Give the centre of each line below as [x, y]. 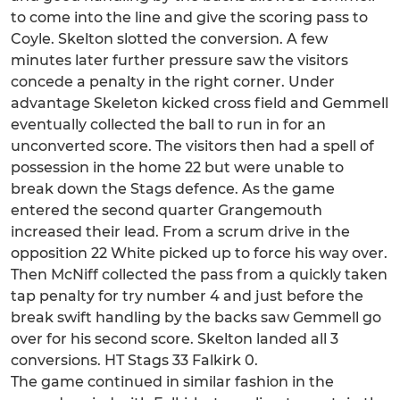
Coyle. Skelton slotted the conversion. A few [169, 39]
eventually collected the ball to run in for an [168, 125]
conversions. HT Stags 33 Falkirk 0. [134, 361]
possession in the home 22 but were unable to [177, 168]
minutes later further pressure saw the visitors [179, 61]
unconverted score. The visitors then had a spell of [192, 146]
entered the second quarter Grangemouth [167, 211]
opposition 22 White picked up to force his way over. [199, 254]
